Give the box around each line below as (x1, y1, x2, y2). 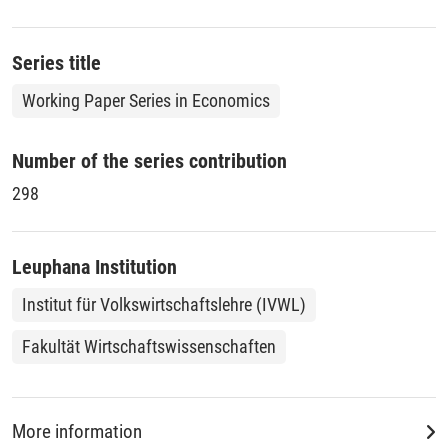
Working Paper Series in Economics (22, 89, 270, 111)
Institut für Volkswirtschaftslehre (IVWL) (22, 293, 306, 315)
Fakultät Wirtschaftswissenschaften (22, 335, 276, 357)
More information (12, 420, 142, 443)
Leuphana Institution (12, 254, 177, 279)
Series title (12, 50, 101, 75)
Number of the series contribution (12, 148, 287, 173)
